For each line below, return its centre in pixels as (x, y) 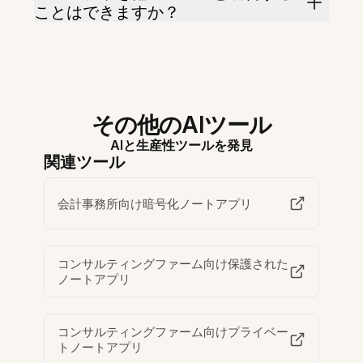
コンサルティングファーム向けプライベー (173, 332)
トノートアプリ (100, 348)
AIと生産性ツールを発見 (181, 145)
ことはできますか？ (107, 13)
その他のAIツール (181, 125)
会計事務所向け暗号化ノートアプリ (155, 203)
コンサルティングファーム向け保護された (173, 264)
